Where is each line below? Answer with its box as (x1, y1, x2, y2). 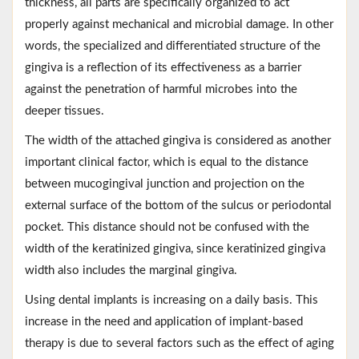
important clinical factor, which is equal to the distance (25, 155, 309, 168)
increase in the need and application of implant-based (25, 315, 303, 328)
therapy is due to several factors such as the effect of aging (25, 337, 334, 349)
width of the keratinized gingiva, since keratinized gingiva (25, 242, 325, 255)
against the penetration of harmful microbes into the (25, 83, 297, 95)
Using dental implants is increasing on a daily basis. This (25, 293, 318, 306)
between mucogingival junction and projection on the (25, 177, 305, 190)
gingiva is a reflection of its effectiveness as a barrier (25, 61, 301, 74)
